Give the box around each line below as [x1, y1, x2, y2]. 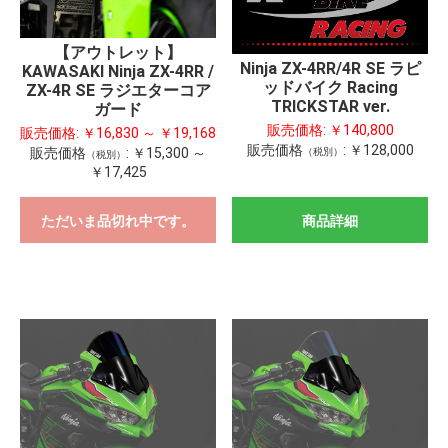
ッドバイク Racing [262, 77, 398, 97]
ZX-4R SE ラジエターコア [25, 80, 211, 100]
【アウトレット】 [54, 42, 182, 62]
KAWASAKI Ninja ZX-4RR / [22, 61, 214, 81]
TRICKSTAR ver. [270, 96, 390, 116]
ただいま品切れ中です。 [41, 212, 195, 229]
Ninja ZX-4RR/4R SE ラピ [239, 58, 421, 78]
